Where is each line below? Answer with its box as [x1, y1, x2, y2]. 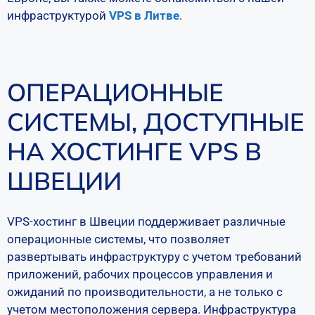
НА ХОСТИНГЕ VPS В [7, 136, 262, 167]
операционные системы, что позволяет [7, 232, 230, 246]
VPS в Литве [109, 8, 179, 22]
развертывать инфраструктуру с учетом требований [7, 250, 302, 264]
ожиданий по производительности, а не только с [7, 285, 283, 299]
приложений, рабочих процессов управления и [7, 267, 273, 281]
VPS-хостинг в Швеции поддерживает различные [7, 214, 285, 229]
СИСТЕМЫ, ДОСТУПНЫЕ [7, 106, 304, 137]
